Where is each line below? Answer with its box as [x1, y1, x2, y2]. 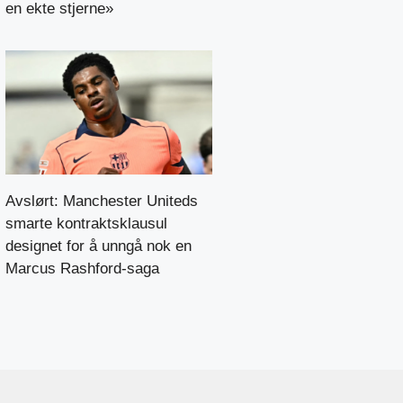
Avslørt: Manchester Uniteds [5, 192, 198, 210]
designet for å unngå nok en [5, 237, 192, 255]
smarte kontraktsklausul [5, 214, 167, 232]
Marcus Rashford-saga [5, 259, 159, 277]
